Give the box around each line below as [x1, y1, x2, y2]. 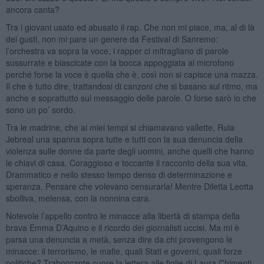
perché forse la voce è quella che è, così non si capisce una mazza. [5, 68, 258, 80]
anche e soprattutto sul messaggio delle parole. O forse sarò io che [5, 91, 256, 104]
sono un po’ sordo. [5, 103, 75, 115]
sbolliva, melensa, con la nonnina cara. [5, 192, 151, 204]
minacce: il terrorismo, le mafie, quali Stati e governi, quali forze [5, 245, 242, 257]
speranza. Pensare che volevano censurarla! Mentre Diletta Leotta [5, 180, 253, 192]
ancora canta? [5, 3, 60, 15]
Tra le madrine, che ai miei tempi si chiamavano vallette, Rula [5, 121, 235, 133]
